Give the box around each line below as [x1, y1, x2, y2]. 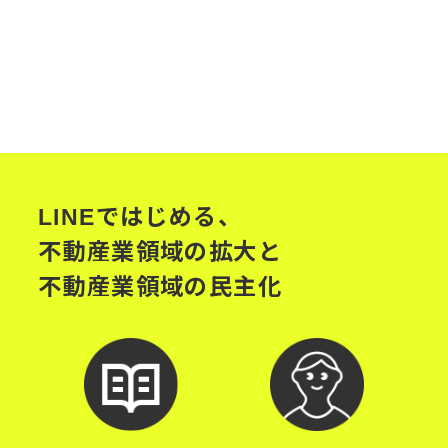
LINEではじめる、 [38, 204, 243, 231]
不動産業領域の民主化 [38, 274, 283, 301]
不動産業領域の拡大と [38, 239, 283, 266]
